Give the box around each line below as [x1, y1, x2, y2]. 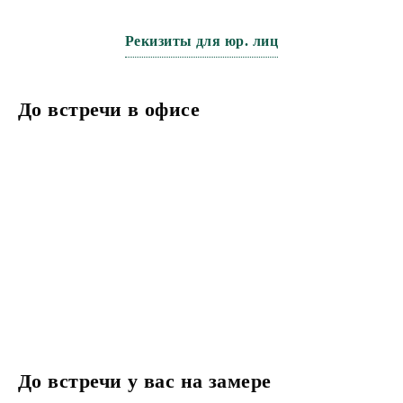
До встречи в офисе [18, 98, 201, 121]
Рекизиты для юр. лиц [124, 33, 279, 49]
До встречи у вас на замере [18, 370, 272, 393]
